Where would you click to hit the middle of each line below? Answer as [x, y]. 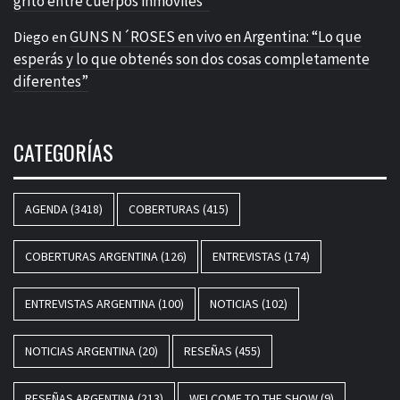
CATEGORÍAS [63, 152]
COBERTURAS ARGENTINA [92, 257]
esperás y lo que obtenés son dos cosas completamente [192, 59]
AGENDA [46, 209]
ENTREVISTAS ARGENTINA [90, 304]
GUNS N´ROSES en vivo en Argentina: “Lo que [216, 37]
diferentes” [51, 82]
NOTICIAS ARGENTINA [80, 351]
